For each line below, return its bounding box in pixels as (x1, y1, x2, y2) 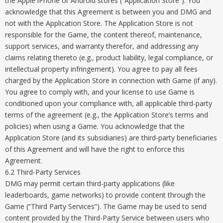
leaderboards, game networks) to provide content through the (5, 190, 206, 200)
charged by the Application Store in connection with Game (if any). (5, 76, 217, 85)
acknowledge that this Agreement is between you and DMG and (5, 7, 211, 16)
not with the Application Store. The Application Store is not (5, 18, 193, 28)
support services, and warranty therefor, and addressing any (5, 41, 199, 51)
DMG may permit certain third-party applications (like (5, 179, 175, 188)
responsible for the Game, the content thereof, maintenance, (5, 30, 202, 39)
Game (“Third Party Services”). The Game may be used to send (5, 202, 207, 211)
